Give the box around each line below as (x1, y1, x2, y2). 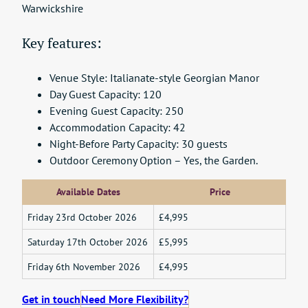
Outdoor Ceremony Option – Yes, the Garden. (49, 153, 258, 167)
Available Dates (56, 185, 120, 198)
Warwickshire (22, 1, 83, 16)
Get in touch (22, 291, 80, 306)
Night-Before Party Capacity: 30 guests (49, 136, 228, 151)
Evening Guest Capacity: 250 (49, 103, 184, 118)
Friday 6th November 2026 (27, 260, 140, 272)
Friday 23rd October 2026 (27, 210, 137, 223)
